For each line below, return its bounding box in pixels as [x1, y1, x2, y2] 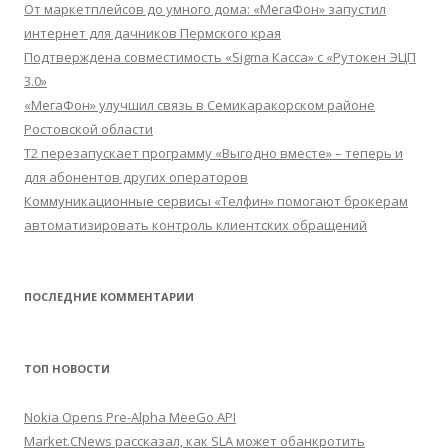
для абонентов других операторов [24, 168, 248, 186]
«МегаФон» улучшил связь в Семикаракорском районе [24, 96, 375, 114]
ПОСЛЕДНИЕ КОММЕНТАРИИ [24, 289, 194, 304]
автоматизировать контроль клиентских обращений [24, 216, 367, 234]
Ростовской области [24, 120, 153, 138]
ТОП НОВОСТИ [24, 361, 110, 376]
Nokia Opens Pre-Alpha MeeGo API [24, 408, 236, 426]
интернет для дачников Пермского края [24, 24, 281, 42]
